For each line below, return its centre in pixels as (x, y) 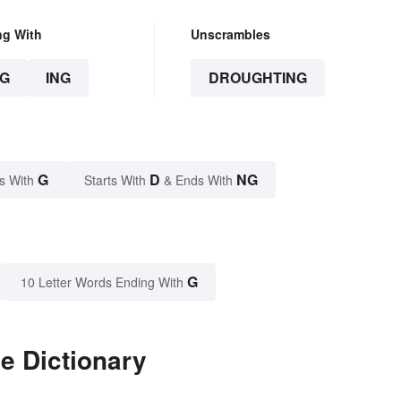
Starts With (117, 179)
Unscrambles (230, 34)
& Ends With (198, 179)
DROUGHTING (257, 77)
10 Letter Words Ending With (102, 282)
